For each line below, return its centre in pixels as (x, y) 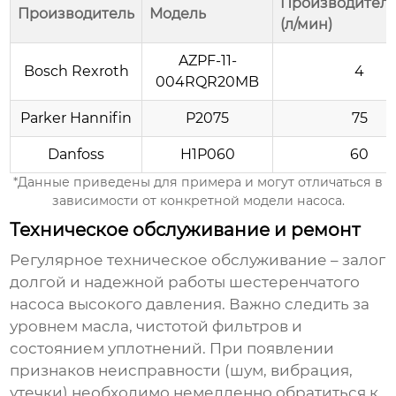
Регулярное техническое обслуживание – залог (198, 260)
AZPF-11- (207, 61)
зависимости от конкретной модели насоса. (198, 201)
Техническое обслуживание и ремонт (185, 230)
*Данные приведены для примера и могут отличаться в (198, 183)
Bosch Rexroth (76, 72)
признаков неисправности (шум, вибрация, (182, 371)
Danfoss (76, 155)
